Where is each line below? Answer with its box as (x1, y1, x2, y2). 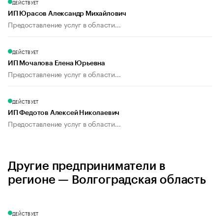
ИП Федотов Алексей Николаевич (8, 110, 120, 117)
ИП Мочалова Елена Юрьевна (8, 60, 105, 67)
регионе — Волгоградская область (8, 174, 206, 186)
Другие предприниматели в (8, 160, 166, 172)
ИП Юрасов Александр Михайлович (8, 10, 126, 18)
